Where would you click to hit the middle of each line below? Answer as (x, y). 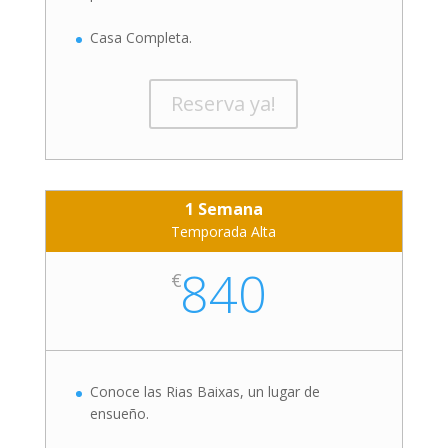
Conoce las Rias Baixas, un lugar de (204, 391)
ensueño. (119, 413)
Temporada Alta (224, 231)
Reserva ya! (224, 103)
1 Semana (223, 208)
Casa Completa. (140, 37)
